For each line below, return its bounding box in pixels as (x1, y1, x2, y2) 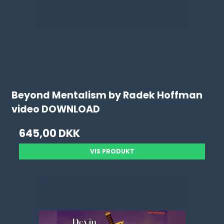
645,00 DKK (19, 126, 80, 140)
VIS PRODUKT (89, 147, 134, 155)
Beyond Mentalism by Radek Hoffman (11, 88, 203, 102)
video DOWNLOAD (11, 102, 100, 116)
